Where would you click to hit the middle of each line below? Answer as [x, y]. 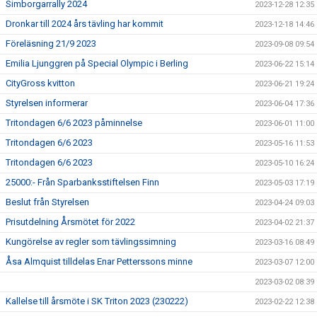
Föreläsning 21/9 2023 [51, 43]
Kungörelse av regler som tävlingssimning [91, 241]
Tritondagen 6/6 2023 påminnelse [74, 122]
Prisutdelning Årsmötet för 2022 [70, 221]
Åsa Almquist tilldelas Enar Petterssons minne [99, 261]
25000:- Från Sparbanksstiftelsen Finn [82, 182]
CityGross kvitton [40, 83]
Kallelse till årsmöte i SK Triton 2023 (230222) [97, 301]
